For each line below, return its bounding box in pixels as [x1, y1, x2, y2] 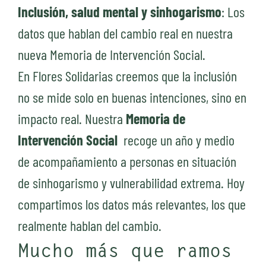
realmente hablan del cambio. [18, 217, 161, 235]
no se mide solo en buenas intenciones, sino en [18, 88, 246, 106]
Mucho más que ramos [18, 243, 232, 262]
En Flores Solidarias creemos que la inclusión [18, 67, 237, 85]
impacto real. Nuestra [18, 110, 126, 128]
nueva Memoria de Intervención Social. [18, 46, 205, 64]
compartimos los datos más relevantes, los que [18, 195, 246, 213]
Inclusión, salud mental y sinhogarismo [18, 3, 221, 21]
